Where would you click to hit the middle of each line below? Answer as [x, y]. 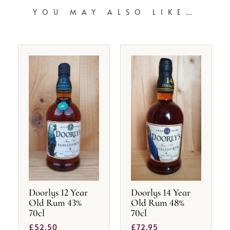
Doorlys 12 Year [58, 193]
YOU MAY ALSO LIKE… [115, 12]
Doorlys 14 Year [161, 193]
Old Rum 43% [55, 203]
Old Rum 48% [158, 203]
